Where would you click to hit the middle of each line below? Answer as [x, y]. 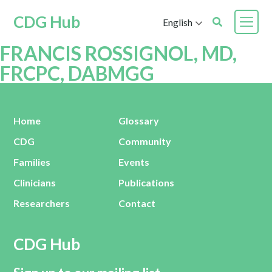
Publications [147, 182]
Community [145, 141]
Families [32, 162]
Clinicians [35, 182]
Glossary [139, 121]
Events [134, 162]
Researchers [42, 203]
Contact [137, 203]
